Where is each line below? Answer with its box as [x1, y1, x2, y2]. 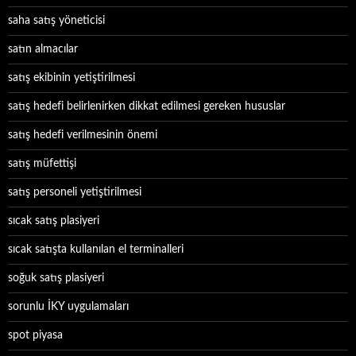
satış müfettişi [8, 158, 76, 169]
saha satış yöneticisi [8, 15, 105, 26]
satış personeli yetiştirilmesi [8, 187, 141, 198]
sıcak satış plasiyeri [8, 215, 99, 226]
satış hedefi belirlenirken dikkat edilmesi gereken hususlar [8, 101, 285, 112]
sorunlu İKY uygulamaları [8, 301, 129, 312]
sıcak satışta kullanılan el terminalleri [8, 244, 184, 255]
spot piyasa [8, 330, 63, 341]
